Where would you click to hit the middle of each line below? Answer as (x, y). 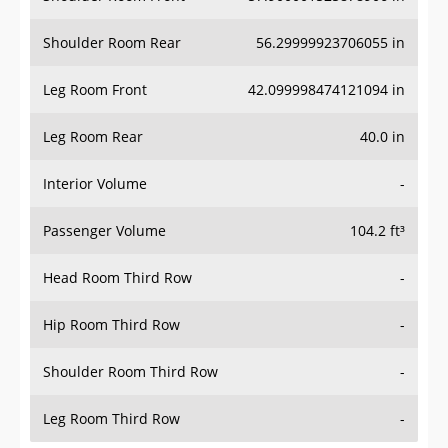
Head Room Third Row (117, 278)
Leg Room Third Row (111, 419)
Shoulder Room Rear (112, 43)
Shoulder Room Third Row (130, 372)
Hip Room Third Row (111, 325)
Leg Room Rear (93, 137)
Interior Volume (95, 184)
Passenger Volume (104, 231)
